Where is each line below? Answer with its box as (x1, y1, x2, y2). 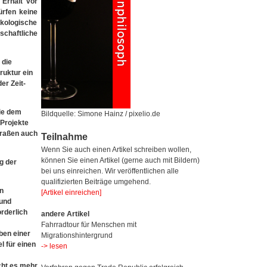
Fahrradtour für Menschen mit (41, 221, 136, 229)
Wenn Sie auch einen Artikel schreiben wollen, (41, 145, 191, 154)
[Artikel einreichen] (41, 188, 101, 197)
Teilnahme (41, 132, 88, 142)
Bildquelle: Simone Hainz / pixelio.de (41, 110, 160, 118)
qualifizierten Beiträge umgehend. (41, 178, 151, 186)
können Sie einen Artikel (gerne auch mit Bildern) (41, 156, 200, 164)
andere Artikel (41, 210, 89, 218)
